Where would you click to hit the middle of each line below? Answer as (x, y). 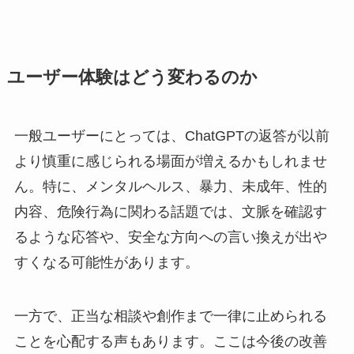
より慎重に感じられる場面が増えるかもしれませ (170, 161)
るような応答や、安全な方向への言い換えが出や (170, 237)
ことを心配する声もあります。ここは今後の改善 (170, 341)
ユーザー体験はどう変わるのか (132, 77)
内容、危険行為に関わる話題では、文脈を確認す (170, 212)
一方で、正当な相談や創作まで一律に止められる (170, 316)
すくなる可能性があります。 (106, 262)
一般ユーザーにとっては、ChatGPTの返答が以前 (171, 136)
